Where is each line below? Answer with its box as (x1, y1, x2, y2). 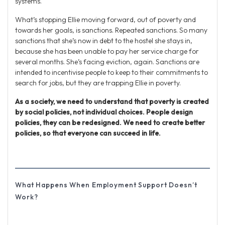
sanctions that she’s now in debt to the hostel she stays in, (15, 36, 192, 46)
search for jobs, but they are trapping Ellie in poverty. (15, 78, 181, 88)
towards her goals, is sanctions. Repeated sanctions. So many (15, 26, 207, 35)
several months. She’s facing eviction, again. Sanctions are (15, 57, 199, 67)
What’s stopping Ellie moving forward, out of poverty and (15, 15, 196, 25)
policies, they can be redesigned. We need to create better (15, 118, 205, 128)
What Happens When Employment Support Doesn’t (15, 181, 197, 190)
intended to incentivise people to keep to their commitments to (15, 68, 208, 77)
